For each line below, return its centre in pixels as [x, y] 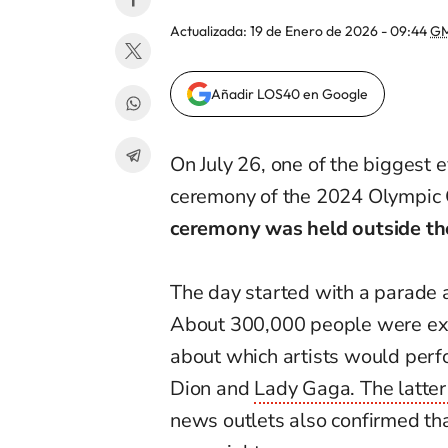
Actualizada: [210, 31]
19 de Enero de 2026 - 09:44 [340, 31]
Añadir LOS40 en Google [289, 94]
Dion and [212, 389]
